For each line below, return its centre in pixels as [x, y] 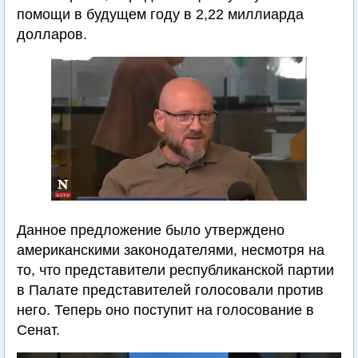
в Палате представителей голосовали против [170, 290]
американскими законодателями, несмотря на [171, 250]
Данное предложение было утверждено [151, 230]
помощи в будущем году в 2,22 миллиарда [160, 14]
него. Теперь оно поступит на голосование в [165, 310]
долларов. [52, 34]
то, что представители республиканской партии [175, 270]
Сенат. [38, 330]
